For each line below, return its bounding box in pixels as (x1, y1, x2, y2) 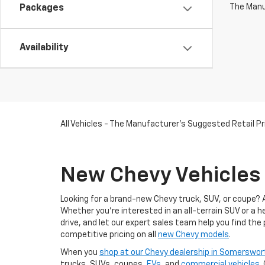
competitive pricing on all (60, 231, 158, 239)
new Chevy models (158, 231, 229, 239)
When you (60, 248, 99, 257)
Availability (20, 43, 69, 53)
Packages (20, 4, 64, 13)
